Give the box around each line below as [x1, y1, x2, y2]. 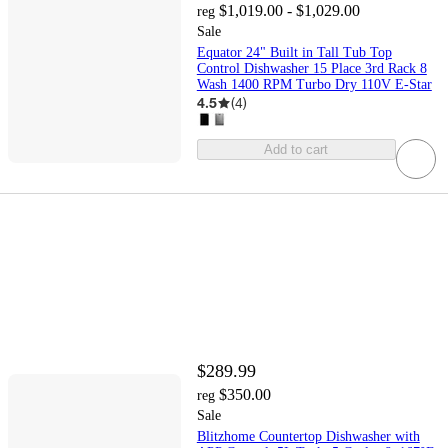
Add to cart [264, 142, 329, 158]
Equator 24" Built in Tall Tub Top [196, 45, 392, 61]
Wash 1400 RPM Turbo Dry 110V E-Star [196, 77, 432, 93]
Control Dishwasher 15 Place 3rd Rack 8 [196, 61, 427, 77]
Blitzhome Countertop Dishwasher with [196, 429, 420, 445]
